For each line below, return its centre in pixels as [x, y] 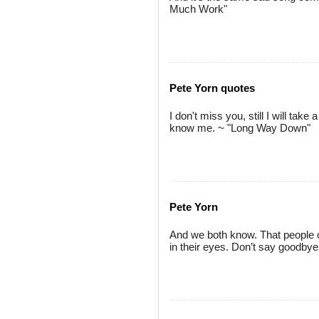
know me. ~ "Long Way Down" [240, 128]
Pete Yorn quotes [212, 88]
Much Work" [198, 9]
